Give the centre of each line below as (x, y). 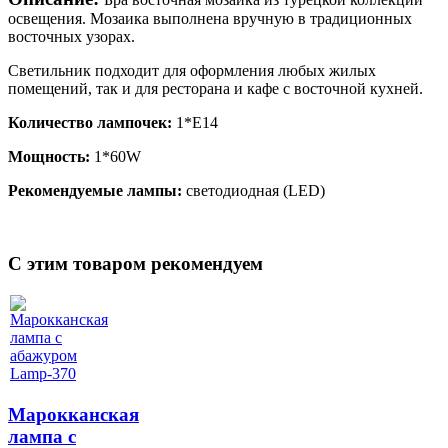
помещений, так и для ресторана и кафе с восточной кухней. (215, 88)
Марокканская (73, 414)
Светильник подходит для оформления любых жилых (192, 70)
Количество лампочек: (90, 122)
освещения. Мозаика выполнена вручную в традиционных (210, 18)
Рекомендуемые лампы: (95, 190)
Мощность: (49, 156)
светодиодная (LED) (253, 190)
